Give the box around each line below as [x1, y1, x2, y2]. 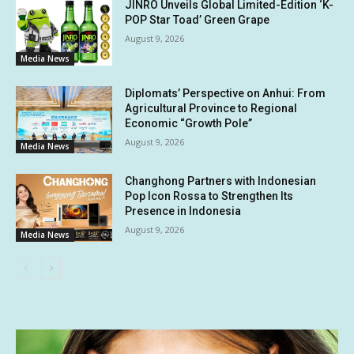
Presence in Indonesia [125, 205, 242, 218]
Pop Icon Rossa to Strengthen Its [125, 190, 294, 203]
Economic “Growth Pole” [125, 116, 253, 130]
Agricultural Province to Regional [125, 101, 298, 115]
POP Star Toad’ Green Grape [125, 13, 270, 27]
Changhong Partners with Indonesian [125, 175, 317, 188]
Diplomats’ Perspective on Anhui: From [125, 86, 326, 100]
